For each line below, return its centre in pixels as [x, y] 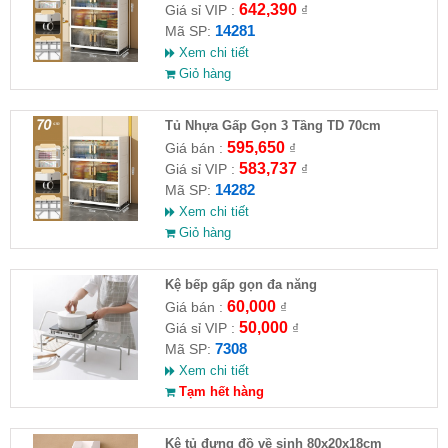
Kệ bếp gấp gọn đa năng [240, 284]
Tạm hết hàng [219, 391]
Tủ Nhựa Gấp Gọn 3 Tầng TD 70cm [272, 125]
